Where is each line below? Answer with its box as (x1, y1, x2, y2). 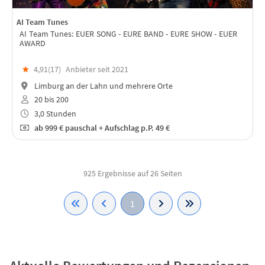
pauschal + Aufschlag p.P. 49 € (64, 122, 170, 133)
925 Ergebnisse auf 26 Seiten (83, 168, 182, 179)
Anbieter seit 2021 (66, 63, 128, 75)
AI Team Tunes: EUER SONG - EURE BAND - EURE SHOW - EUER (20, 28, 237, 40)
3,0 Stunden (32, 108, 76, 119)
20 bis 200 (32, 94, 69, 105)
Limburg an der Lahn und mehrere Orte (32, 80, 173, 91)
